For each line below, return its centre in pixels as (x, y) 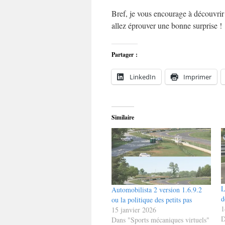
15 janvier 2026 (134, 210)
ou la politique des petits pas (152, 200)
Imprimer (197, 77)
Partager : (125, 54)
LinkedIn (143, 77)
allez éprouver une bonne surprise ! (167, 25)
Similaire (123, 117)
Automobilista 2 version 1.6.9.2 (157, 190)
